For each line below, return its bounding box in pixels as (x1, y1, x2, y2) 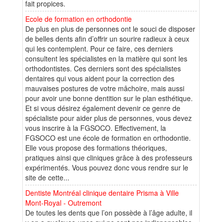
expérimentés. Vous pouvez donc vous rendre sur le (25, 162, 188, 172)
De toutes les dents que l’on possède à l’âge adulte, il (25, 207, 192, 218)
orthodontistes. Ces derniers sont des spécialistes (25, 63, 181, 73)
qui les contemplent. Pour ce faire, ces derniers (25, 43, 173, 54)
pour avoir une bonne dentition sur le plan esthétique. (25, 93, 193, 103)
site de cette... (25, 172, 69, 182)
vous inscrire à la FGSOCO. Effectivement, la (25, 122, 166, 133)
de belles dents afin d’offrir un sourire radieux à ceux (25, 33, 189, 44)
